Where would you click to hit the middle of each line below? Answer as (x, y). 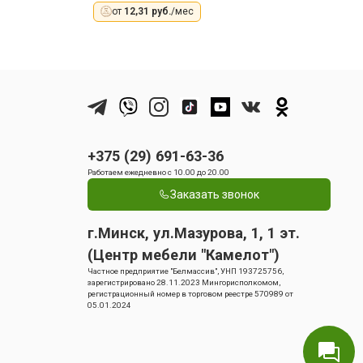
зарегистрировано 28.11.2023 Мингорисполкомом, (184, 283)
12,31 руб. (147, 11)
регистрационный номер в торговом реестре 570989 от (190, 294)
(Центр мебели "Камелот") (184, 255)
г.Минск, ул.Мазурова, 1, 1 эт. (194, 233)
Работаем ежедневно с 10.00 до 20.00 (158, 173)
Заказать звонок (215, 195)
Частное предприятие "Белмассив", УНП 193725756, (186, 271)
